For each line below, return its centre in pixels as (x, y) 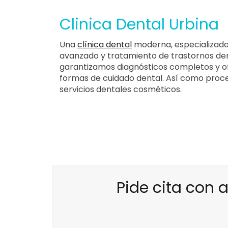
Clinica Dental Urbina (139, 24)
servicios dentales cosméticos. (121, 89)
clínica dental (105, 44)
